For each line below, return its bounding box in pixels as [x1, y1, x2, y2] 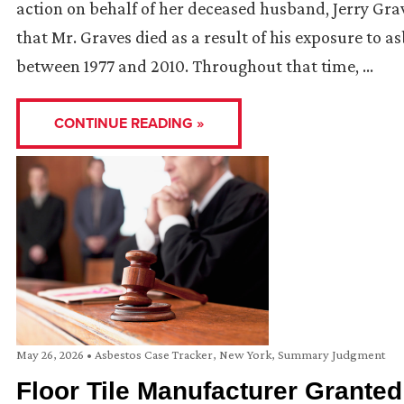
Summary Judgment [278, 347, 385, 363]
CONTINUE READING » [54, 113, 204, 134]
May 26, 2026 [16, 347, 87, 363]
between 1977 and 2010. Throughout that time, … [16, 56, 373, 77]
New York [219, 347, 271, 363]
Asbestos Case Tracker [95, 347, 213, 363]
